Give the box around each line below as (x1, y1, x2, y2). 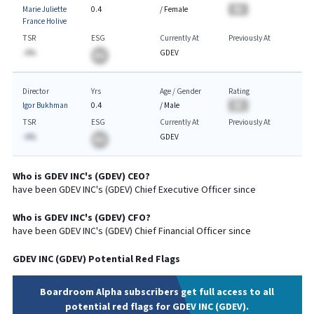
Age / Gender (159, 86, 201, 97)
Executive (158, 184, 199, 196)
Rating (228, 86, 250, 97)
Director (22, 86, 49, 97)
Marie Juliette (22, 4, 67, 15)
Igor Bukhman (22, 100, 68, 111)
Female (163, 4, 188, 15)
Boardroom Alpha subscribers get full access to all (40, 286, 274, 299)
